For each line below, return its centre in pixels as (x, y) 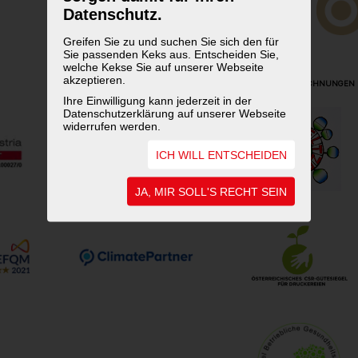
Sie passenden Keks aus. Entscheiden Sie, (171, 54)
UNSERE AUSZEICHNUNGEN (299, 84)
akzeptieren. (94, 80)
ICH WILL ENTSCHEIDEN (221, 155)
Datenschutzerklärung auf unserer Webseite (175, 113)
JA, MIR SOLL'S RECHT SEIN (211, 191)
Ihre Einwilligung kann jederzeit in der (157, 100)
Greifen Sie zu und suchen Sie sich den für (171, 41)
